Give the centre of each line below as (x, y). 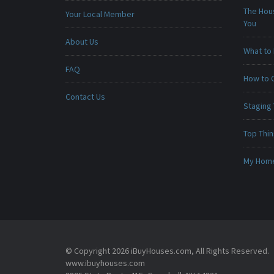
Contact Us (85, 97)
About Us (82, 42)
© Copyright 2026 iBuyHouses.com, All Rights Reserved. (167, 251)
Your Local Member (100, 14)
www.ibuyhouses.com (105, 263)
